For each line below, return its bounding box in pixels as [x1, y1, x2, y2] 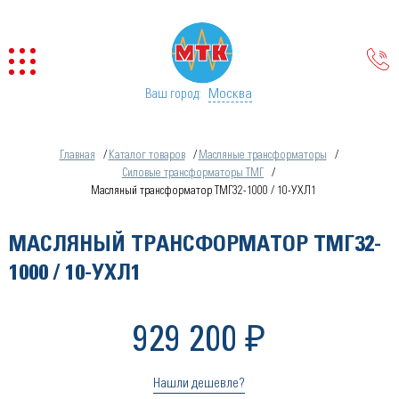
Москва [208, 86, 252, 101]
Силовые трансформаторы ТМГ [122, 167, 264, 179]
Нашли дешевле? [153, 377, 246, 390]
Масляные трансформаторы [198, 150, 327, 161]
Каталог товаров [108, 150, 185, 161]
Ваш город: [145, 87, 201, 101]
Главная [59, 150, 95, 161]
